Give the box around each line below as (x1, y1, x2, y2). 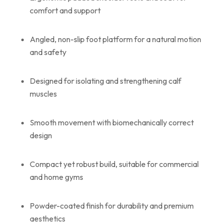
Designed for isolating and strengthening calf (30, 76, 181, 86)
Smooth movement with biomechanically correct (30, 117, 194, 127)
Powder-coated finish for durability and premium (30, 201, 194, 211)
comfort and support (30, 5, 101, 15)
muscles (30, 89, 57, 99)
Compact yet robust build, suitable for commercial (30, 159, 199, 169)
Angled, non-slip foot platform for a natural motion (30, 34, 201, 44)
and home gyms (30, 172, 83, 182)
